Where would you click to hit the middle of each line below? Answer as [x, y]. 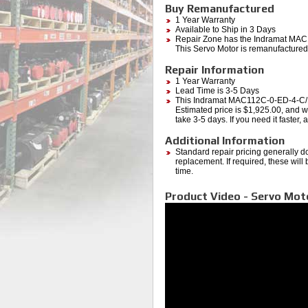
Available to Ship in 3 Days [225, 30]
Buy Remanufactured [220, 9]
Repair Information [214, 70]
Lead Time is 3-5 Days [217, 91]
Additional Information [225, 141]
